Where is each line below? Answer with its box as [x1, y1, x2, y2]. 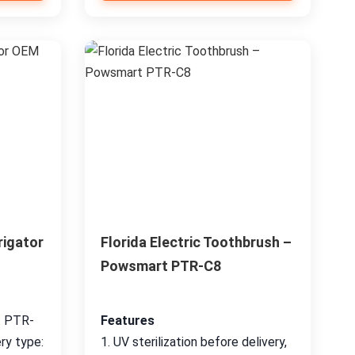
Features [100, 313, 155, 328]
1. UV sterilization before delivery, [100, 334, 287, 349]
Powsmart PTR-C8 [100, 258, 221, 274]
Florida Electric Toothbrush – [100, 234, 292, 250]
